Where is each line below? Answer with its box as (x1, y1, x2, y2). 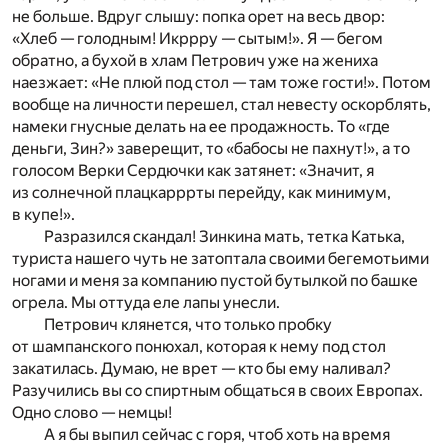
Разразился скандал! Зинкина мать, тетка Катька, (44, 227, 405, 247)
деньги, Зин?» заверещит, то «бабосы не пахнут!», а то (12, 139, 410, 159)
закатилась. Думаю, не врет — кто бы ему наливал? (12, 359, 391, 379)
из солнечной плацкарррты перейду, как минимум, (12, 183, 391, 203)
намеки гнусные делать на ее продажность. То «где (12, 117, 390, 137)
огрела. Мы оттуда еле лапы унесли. (12, 293, 280, 313)
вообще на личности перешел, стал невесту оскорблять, (12, 95, 431, 115)
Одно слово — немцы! (12, 403, 172, 423)
